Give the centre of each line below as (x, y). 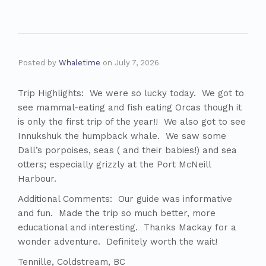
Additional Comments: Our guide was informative (125, 199)
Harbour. (37, 179)
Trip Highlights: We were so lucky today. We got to (131, 93)
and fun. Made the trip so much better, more (117, 213)
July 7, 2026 (137, 63)
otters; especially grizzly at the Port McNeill (114, 164)
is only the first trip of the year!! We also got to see (132, 122)
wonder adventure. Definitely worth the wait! (118, 242)
